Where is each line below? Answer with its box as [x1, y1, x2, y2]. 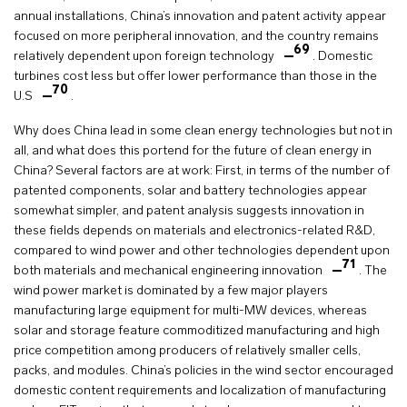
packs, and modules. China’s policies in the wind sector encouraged [14, 364, 393, 379]
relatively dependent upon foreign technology [14, 50, 277, 65]
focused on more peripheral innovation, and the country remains [14, 30, 379, 45]
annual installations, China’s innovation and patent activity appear [14, 10, 386, 25]
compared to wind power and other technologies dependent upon [14, 244, 390, 259]
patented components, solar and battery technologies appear [14, 184, 367, 199]
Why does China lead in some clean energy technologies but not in [14, 124, 392, 139]
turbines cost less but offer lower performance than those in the [14, 70, 377, 84]
